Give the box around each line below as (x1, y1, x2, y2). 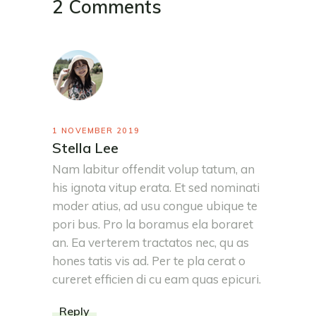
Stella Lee (52, 138, 119, 157)
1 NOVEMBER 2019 (52, 125, 140, 135)
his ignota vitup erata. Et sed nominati (52, 179, 260, 195)
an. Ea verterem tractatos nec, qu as (52, 234, 249, 250)
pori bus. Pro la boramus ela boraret (52, 216, 253, 231)
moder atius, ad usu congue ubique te (52, 197, 257, 213)
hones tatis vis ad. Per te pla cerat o (52, 253, 245, 268)
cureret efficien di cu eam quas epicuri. (52, 271, 261, 286)
